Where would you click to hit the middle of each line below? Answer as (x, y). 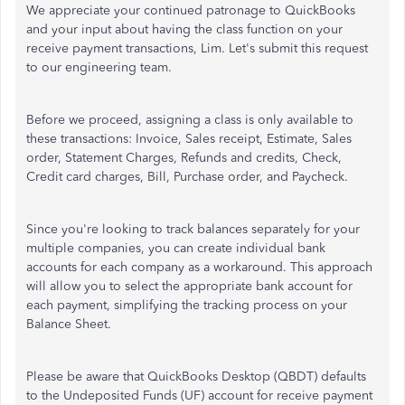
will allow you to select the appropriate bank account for (189, 286)
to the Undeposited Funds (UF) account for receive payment (199, 396)
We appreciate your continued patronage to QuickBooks (191, 10)
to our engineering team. (99, 67)
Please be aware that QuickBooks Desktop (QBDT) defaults (196, 377)
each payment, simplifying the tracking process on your (187, 305)
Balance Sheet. (69, 324)
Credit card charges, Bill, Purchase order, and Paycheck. (187, 177)
